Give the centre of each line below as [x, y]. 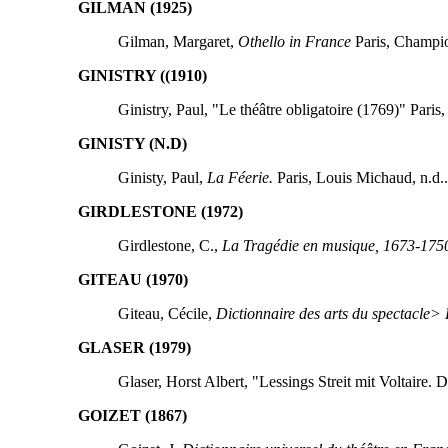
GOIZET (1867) [132, 415]
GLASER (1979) [134, 347]
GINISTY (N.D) [132, 143]
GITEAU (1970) [132, 279]
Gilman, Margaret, [177, 41]
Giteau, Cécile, [166, 313]
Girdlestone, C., [169, 245]
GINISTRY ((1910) [142, 75]
